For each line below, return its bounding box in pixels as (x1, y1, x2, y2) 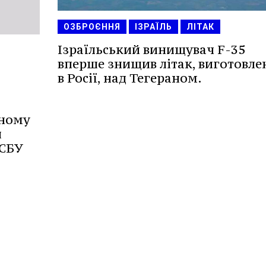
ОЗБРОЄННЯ (63, 21, 121, 31)
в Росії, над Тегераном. (57, 69, 202, 86)
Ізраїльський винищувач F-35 (57, 41, 245, 58)
